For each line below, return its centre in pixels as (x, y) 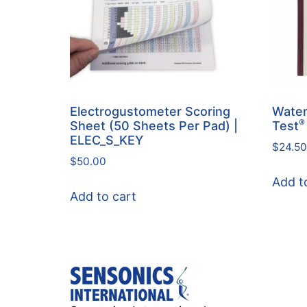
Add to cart (103, 197)
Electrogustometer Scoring (150, 112)
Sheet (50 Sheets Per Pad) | (154, 126)
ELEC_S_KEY (107, 140)
